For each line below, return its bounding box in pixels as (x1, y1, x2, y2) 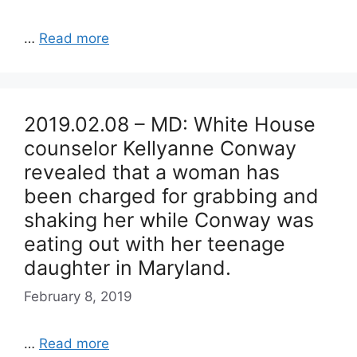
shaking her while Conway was (24, 208, 314, 232)
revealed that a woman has (24, 160, 280, 184)
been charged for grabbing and (24, 184, 319, 208)
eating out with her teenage (24, 232, 285, 256)
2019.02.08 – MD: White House (24, 112, 316, 136)
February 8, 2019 (24, 288, 132, 304)
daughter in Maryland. (24, 256, 231, 280)
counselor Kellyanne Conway (24, 136, 296, 160)
